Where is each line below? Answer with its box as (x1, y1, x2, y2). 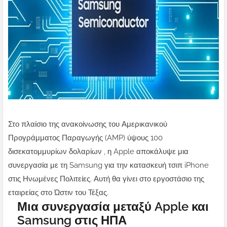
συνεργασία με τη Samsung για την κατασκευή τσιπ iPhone (8, 161, 209, 170)
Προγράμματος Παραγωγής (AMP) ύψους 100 (8, 133, 163, 143)
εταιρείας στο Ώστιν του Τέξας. (8, 188, 108, 198)
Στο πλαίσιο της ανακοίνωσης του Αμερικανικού (8, 120, 167, 129)
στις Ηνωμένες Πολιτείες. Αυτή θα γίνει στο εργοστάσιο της (8, 174, 204, 184)
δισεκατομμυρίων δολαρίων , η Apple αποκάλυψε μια (8, 147, 188, 157)
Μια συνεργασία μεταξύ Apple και (17, 199, 209, 214)
